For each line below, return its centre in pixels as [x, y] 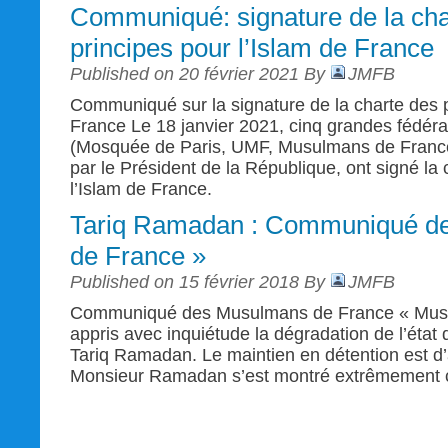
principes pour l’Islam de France [252, 48]
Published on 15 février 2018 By [200, 282]
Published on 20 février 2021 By [200, 74]
